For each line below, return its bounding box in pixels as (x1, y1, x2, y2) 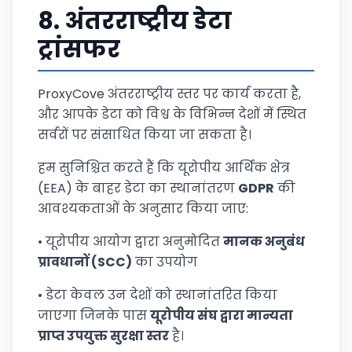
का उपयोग (132, 253, 197, 271)
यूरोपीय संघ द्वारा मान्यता (150, 306, 293, 324)
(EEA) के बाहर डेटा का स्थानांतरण (38, 179, 238, 197)
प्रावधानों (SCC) (38, 253, 132, 271)
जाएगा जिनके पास (38, 306, 150, 324)
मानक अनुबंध (223, 233, 305, 251)
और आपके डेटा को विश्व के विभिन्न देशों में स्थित (38, 105, 306, 123)
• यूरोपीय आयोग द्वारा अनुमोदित (38, 233, 223, 251)
